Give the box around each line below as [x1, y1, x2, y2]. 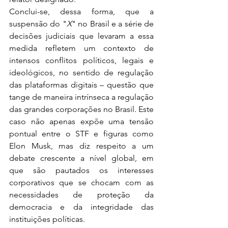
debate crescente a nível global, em [9, 153, 154, 163]
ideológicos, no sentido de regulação [9, 68, 154, 77]
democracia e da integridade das [9, 202, 154, 212]
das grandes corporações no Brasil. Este [9, 104, 154, 114]
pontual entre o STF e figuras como [9, 129, 154, 138]
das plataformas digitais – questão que [9, 80, 154, 90]
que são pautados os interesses [9, 165, 154, 175]
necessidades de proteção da [9, 190, 154, 199]
